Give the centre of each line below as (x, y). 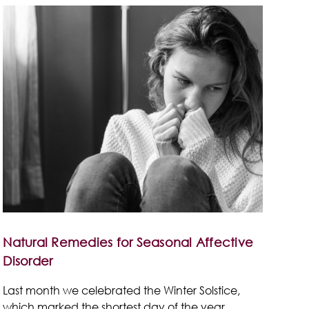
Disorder (28, 260)
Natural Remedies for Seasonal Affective (128, 242)
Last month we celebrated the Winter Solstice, (122, 290)
